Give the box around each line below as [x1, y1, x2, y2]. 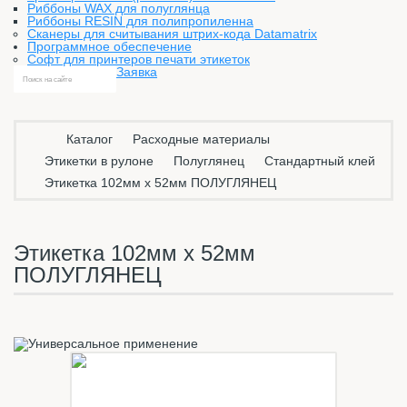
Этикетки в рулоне [45, 154, 154, 169]
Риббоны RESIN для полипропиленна [27, 14, 253, 28]
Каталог [66, 131, 113, 146]
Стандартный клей [264, 154, 375, 169]
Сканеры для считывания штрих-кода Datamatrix [27, 26, 317, 41]
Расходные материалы [133, 131, 270, 146]
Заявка [116, 65, 157, 79]
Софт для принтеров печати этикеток [27, 52, 250, 66]
